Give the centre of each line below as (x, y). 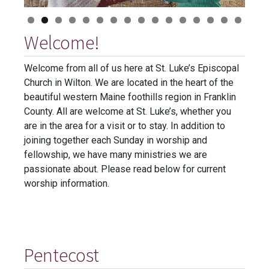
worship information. (67, 183)
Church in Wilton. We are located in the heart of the (129, 82)
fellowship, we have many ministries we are (116, 154)
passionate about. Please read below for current (125, 169)
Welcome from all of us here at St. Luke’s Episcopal (131, 68)
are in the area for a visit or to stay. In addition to (125, 125)
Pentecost (62, 255)
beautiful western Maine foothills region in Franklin (130, 97)
